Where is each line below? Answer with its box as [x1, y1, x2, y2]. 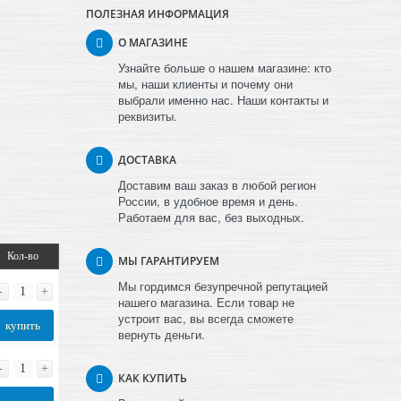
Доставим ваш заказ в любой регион [118, 176, 316, 194]
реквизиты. [118, 107, 177, 125]
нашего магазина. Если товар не [118, 294, 294, 311]
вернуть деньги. [118, 326, 205, 344]
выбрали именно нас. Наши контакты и [118, 91, 328, 109]
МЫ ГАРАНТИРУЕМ [118, 253, 219, 269]
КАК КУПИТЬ [118, 371, 187, 387]
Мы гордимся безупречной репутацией [118, 277, 328, 295]
